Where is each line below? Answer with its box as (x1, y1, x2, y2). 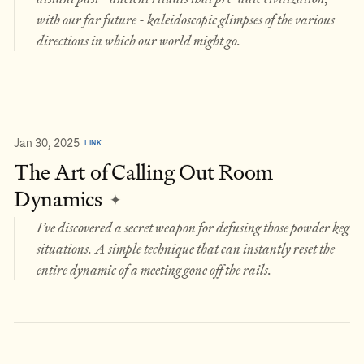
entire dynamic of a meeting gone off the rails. (36, 258, 272, 280)
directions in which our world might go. (36, 29, 241, 51)
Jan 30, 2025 (14, 136, 80, 149)
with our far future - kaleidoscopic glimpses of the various (36, 8, 335, 30)
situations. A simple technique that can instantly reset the (36, 237, 335, 259)
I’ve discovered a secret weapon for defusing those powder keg (36, 216, 349, 238)
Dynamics (14, 184, 106, 216)
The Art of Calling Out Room (14, 157, 274, 189)
